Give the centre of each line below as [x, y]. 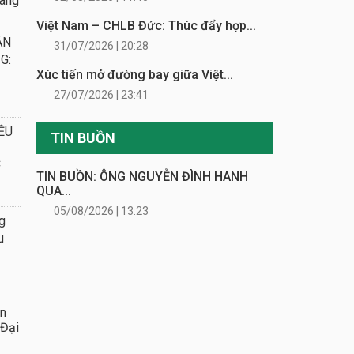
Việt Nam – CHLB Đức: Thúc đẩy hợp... [146, 25]
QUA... [54, 190]
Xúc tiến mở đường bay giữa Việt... [135, 74]
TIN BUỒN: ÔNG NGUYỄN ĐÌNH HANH [142, 176]
